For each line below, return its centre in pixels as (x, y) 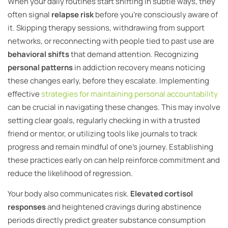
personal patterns (40, 68)
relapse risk (73, 15)
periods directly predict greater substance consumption (107, 220)
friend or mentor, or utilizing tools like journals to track (102, 134)
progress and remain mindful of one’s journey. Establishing (110, 147)
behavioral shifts (38, 54)
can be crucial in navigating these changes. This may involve (114, 107)
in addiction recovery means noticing (139, 68)
